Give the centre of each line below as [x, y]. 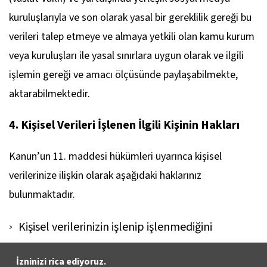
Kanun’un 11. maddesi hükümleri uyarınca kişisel [115, 156]
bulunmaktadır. [42, 195]
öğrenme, [33, 249]
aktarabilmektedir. [49, 94]
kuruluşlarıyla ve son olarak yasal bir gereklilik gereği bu [130, 18]
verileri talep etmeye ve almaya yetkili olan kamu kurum [132, 37]
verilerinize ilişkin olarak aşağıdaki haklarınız [105, 176]
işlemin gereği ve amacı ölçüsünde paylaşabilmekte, [123, 75]
